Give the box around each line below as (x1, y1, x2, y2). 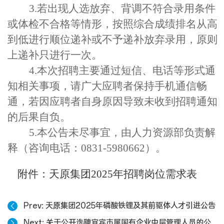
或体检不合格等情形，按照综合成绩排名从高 (7, 18, 217, 30)
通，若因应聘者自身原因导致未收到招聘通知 (7, 95, 217, 107)
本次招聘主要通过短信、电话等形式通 (36, 64, 215, 76)
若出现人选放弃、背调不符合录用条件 (36, 2, 215, 14)
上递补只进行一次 (7, 49, 91, 61)
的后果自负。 (7, 111, 70, 123)
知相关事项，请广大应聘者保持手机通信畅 (7, 80, 207, 92)
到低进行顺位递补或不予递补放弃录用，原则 (7, 33, 217, 45)
